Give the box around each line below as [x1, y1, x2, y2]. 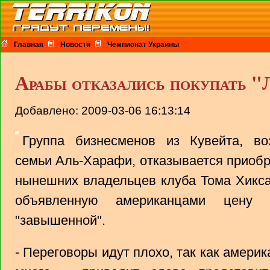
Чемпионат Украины [107, 40, 179, 49]
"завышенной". [15, 213, 105, 228]
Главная [14, 40, 43, 49]
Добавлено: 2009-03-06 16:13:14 [15, 104, 190, 117]
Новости [60, 40, 90, 49]
